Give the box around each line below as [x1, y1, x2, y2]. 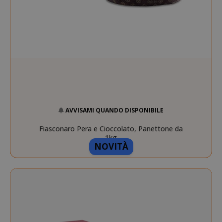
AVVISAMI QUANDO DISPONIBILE [65, 106, 164, 115]
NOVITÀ [94, 140, 128, 152]
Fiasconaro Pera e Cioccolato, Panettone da [39, 124, 183, 134]
